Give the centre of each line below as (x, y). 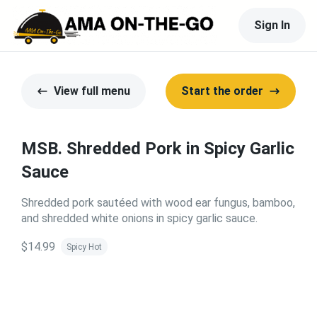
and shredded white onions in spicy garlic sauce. (139, 218)
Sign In (272, 25)
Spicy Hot (84, 247)
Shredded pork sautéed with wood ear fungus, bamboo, (158, 203)
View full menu (92, 91)
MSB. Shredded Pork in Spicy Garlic (158, 149)
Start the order (222, 91)
